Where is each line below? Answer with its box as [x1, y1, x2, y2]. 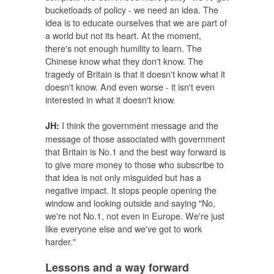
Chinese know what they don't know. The [45, 54, 203, 67]
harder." [45, 235, 76, 248]
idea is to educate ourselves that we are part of [45, 15, 227, 29]
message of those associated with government [45, 132, 225, 146]
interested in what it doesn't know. [45, 92, 176, 106]
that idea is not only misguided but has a [45, 171, 201, 184]
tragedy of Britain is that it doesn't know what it [45, 67, 225, 80]
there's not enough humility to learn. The [45, 41, 202, 54]
